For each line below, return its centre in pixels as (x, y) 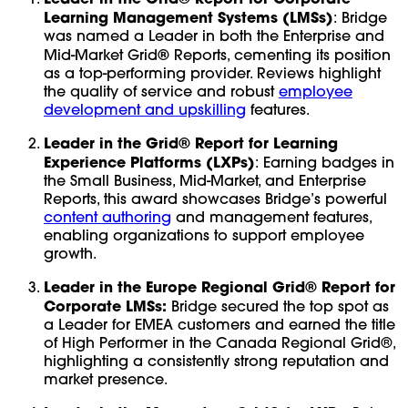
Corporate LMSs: (105, 305)
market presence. (106, 378)
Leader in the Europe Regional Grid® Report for (219, 286)
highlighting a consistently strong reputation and (216, 360)
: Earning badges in (325, 162)
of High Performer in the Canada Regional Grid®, (219, 342)
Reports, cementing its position (280, 54)
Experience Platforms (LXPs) (149, 161)
